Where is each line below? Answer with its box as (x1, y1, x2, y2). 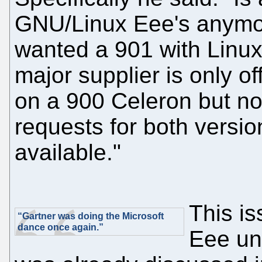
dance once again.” (18, 222, 104, 232)
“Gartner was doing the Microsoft (18, 211, 164, 221)
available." (15, 139, 121, 165)
